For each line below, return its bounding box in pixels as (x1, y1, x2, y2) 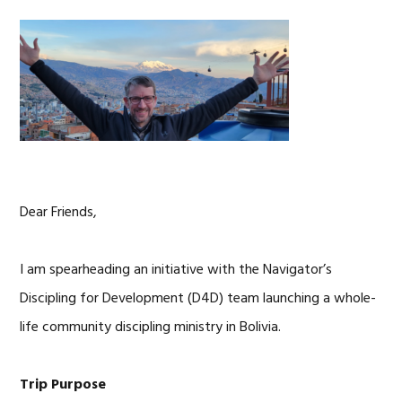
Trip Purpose (20, 373, 107, 397)
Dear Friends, (20, 201, 98, 224)
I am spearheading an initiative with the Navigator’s (20, 258, 333, 282)
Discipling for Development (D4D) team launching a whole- (20, 287, 377, 310)
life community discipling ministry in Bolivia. (20, 316, 282, 339)
